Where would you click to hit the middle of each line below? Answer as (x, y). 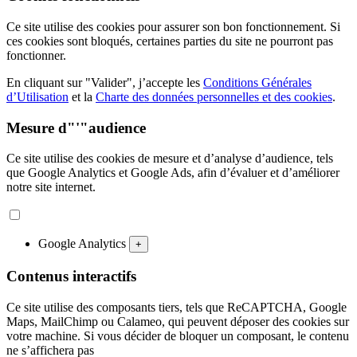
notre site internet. (51, 187)
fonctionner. (36, 55)
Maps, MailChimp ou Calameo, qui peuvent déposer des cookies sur (178, 321)
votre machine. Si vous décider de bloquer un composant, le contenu (178, 335)
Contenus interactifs (71, 276)
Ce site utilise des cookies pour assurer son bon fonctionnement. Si (173, 26)
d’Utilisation (37, 96)
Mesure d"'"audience (76, 127)
